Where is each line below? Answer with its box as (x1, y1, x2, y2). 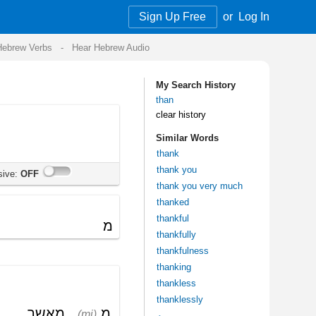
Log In (93, 8, 119, 19)
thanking (25, 218, 54, 227)
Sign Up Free (11, 8, 67, 19)
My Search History (24, 66, 91, 75)
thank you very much (25, 150, 97, 159)
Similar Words (24, 110, 77, 120)
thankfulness (25, 204, 69, 214)
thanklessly (25, 245, 64, 254)
